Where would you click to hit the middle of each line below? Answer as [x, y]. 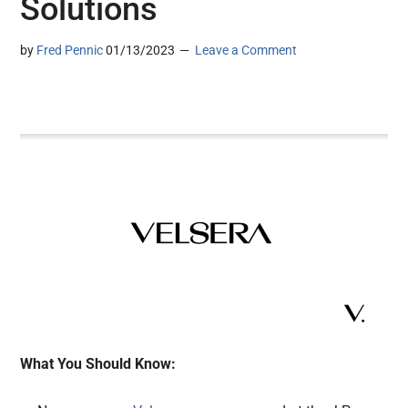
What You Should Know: [100, 364]
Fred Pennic [70, 51]
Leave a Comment [246, 51]
